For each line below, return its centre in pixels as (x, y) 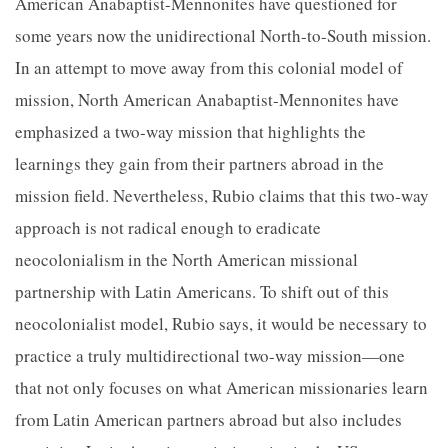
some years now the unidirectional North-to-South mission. (223, 35)
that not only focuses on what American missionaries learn (221, 387)
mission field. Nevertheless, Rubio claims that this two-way (222, 195)
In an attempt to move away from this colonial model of (209, 67)
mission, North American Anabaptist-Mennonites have (207, 99)
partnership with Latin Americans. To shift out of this (202, 291)
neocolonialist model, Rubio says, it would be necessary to (221, 323)
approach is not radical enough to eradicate (168, 227)
